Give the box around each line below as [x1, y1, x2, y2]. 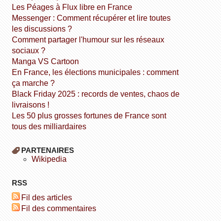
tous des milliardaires [12, 122, 87, 131]
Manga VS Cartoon [18, 57, 79, 66]
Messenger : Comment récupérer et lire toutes [12, 13, 19, 22]
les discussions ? [12, 24, 73, 33]
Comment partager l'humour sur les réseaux [12, 35, 18, 44]
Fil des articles [26, 193, 73, 202]
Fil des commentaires [26, 204, 97, 213]
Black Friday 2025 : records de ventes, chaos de [12, 89, 18, 98]
